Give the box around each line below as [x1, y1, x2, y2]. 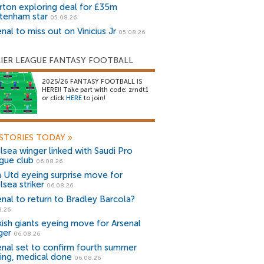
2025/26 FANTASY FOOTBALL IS [42, 78, 142, 85]
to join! [82, 94, 105, 102]
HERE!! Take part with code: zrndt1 [42, 86, 148, 94]
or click [42, 94, 66, 102]
